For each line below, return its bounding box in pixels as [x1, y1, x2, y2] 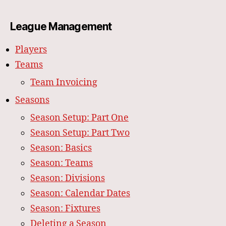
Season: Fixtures [30, 203, 100, 215]
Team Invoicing [30, 77, 97, 89]
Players [15, 44, 47, 56]
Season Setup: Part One [30, 112, 129, 124]
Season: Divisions [30, 173, 105, 185]
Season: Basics [30, 142, 92, 154]
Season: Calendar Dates [30, 188, 130, 200]
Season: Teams [30, 157, 93, 169]
